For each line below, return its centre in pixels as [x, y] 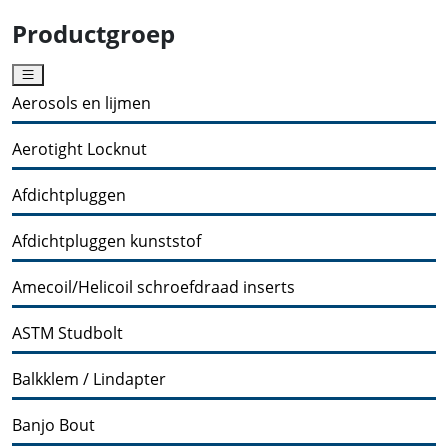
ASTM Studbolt [67, 332]
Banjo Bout [53, 424]
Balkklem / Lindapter [89, 378]
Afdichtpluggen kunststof [106, 240]
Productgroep [93, 33]
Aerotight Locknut [79, 148]
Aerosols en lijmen [81, 102]
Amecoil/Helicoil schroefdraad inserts [153, 286]
